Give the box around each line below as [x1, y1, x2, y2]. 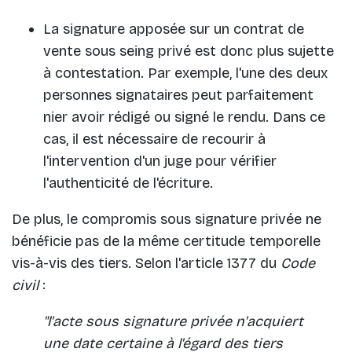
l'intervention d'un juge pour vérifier [43, 152, 277, 170]
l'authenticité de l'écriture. [43, 174, 213, 192]
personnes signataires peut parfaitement [43, 86, 313, 104]
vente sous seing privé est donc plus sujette [43, 42, 334, 60]
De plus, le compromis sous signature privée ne [12, 211, 321, 229]
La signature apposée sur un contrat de [43, 20, 304, 38]
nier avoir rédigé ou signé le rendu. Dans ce [43, 108, 325, 126]
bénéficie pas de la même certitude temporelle [12, 233, 321, 251]
